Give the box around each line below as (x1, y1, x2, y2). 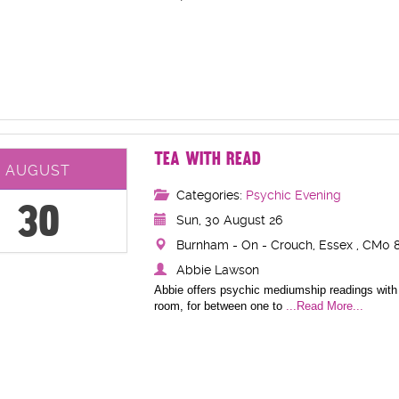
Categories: (175, 187, 246, 202)
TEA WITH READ (153, 147, 261, 169)
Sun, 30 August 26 (175, 212, 282, 227)
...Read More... (285, 298, 363, 313)
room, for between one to (153, 298, 286, 313)
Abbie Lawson (175, 262, 259, 277)
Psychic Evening (245, 187, 341, 202)
